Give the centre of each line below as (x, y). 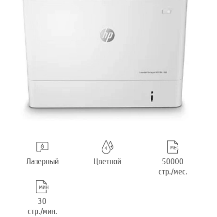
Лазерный (42, 162)
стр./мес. (173, 172)
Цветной (108, 162)
